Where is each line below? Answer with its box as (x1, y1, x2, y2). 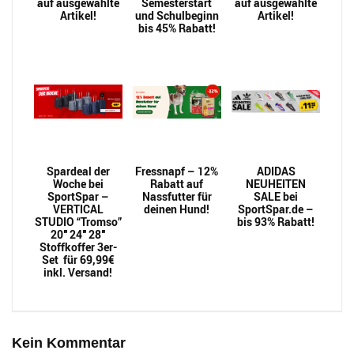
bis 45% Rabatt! (137, 20, 216, 36)
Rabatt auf (150, 175, 204, 191)
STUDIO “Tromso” (34, 213, 122, 229)
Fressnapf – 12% (135, 163, 219, 179)
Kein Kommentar (12, 334, 126, 351)
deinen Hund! (144, 201, 210, 217)
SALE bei (254, 188, 299, 204)
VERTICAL (52, 201, 104, 217)
